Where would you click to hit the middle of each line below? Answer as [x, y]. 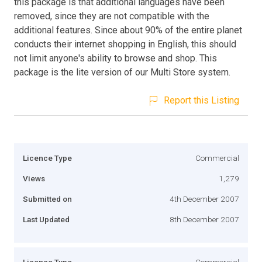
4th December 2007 [204, 199]
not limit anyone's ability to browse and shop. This [116, 58]
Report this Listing [201, 100]
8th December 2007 [204, 219]
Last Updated [46, 219]
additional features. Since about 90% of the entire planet [128, 30]
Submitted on [47, 199]
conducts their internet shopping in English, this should [125, 44]
